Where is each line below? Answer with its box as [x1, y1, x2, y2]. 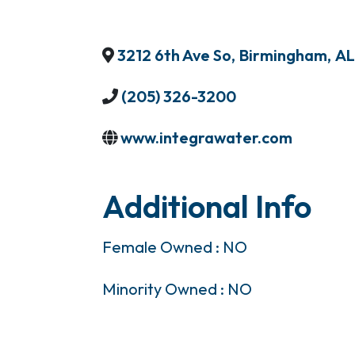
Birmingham [239, 45, 327, 65]
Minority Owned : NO [102, 279, 252, 300]
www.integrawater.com [120, 128, 292, 147]
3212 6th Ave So [117, 45, 231, 65]
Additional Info [102, 186, 311, 227]
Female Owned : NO [102, 237, 247, 258]
